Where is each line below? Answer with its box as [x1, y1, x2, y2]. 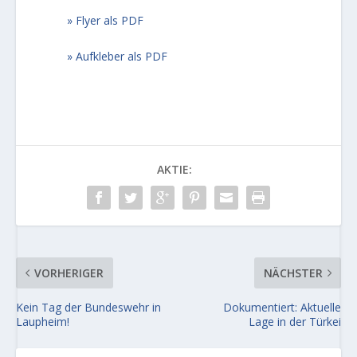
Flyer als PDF [76, 12, 144, 28]
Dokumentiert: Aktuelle [222, 300, 341, 316]
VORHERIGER [34, 265, 104, 281]
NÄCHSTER [263, 265, 323, 281]
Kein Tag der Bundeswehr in [16, 300, 162, 316]
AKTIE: [156, 162, 192, 178]
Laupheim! [16, 314, 70, 330]
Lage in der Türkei [248, 314, 341, 330]
